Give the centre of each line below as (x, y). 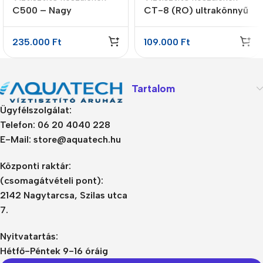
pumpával (166, 62)
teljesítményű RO (50, 23)
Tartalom (153, 89)
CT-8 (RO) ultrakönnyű (196, 10)
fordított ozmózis (52, 36)
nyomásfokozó (177, 49)
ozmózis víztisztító (186, 36)
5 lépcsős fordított (186, 23)
